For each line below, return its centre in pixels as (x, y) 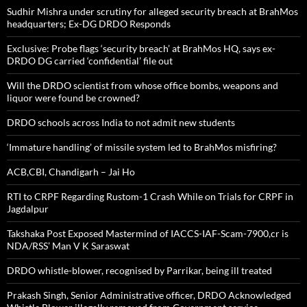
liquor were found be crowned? (73, 97)
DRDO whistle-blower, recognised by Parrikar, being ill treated (139, 270)
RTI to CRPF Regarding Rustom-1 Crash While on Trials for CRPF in (150, 196)
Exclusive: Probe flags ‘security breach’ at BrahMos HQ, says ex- (141, 48)
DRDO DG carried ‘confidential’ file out (90, 60)
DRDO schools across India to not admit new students (121, 122)
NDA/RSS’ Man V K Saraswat (68, 245)
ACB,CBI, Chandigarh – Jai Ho (71, 171)
